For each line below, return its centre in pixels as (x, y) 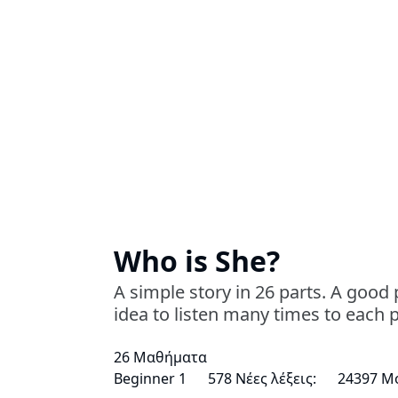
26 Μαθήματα (160, 357)
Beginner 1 (150, 378)
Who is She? (197, 260)
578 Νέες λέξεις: (262, 378)
